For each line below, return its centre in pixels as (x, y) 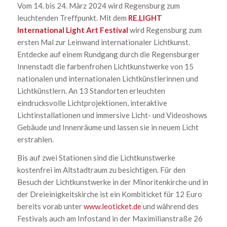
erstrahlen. (35, 139)
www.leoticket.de (112, 206)
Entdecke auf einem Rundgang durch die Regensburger (108, 54)
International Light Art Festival (72, 30)
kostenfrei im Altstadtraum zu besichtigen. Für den (101, 170)
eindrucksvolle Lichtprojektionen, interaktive (92, 103)
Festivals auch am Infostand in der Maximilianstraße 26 (110, 219)
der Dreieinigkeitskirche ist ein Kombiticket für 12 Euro (109, 194)
